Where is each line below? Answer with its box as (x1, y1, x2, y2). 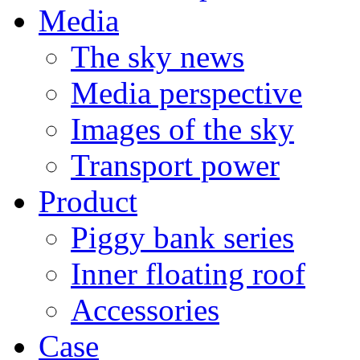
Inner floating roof (71, 256, 305, 292)
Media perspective (71, 76, 302, 111)
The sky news (71, 39, 244, 75)
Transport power (71, 148, 280, 183)
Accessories (71, 292, 219, 328)
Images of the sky (71, 112, 294, 147)
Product (39, 184, 137, 219)
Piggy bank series (71, 220, 294, 256)
